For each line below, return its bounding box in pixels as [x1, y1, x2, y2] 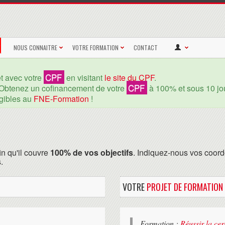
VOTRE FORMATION [72, 43, 119, 52]
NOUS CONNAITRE [14, 43, 57, 52]
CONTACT [134, 43, 158, 52]
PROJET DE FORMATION [147, 180, 223, 193]
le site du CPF [104, 71, 154, 83]
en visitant [64, 71, 104, 83]
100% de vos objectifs [50, 146, 133, 158]
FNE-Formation [34, 92, 89, 104]
